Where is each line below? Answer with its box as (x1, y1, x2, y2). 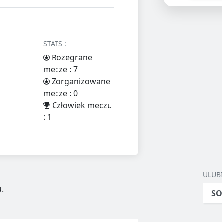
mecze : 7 (43, 64, 78, 75)
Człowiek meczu (50, 100, 112, 111)
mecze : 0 (43, 88, 78, 99)
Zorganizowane (50, 76, 111, 87)
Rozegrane (50, 52, 93, 63)
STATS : (43, 39, 67, 49)
